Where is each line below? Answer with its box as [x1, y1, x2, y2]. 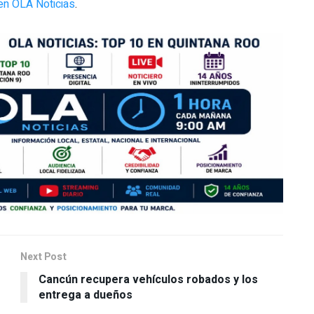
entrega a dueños [39, 286, 132, 303]
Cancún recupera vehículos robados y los [39, 271, 258, 288]
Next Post [20, 249, 67, 264]
